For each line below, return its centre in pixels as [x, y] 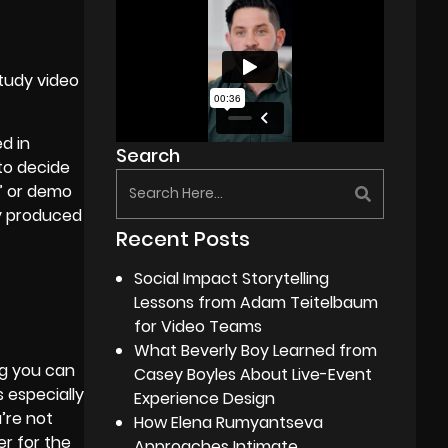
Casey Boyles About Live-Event [253, 374]
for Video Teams [198, 326]
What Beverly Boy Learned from [256, 350]
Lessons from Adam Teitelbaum [256, 302]
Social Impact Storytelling [232, 278]
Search [148, 155]
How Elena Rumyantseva [229, 422]
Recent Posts [183, 238]
